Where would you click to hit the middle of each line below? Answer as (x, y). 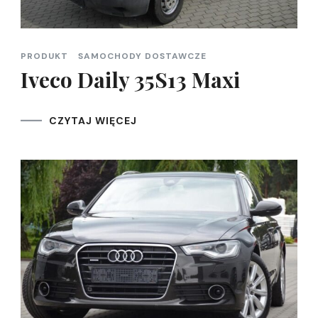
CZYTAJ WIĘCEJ (93, 121)
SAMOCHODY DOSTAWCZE (142, 56)
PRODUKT (44, 56)
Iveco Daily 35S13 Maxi (130, 80)
